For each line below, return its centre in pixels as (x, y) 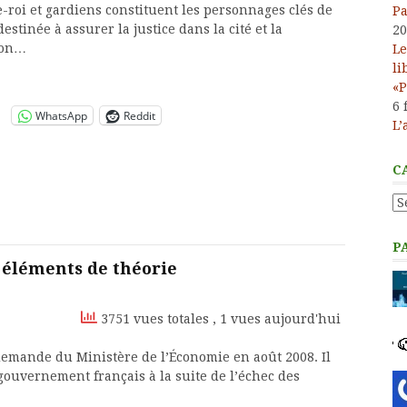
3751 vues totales (155, 318)
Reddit (139, 115)
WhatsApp (61, 115)
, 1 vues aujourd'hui (277, 318)
